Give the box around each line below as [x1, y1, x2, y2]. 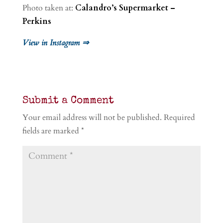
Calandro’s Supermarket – [75, 2, 175, 14]
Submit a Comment [22, 96, 114, 107]
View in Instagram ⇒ [22, 37, 89, 49]
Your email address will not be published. [22, 112, 162, 123]
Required [163, 112, 195, 123]
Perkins [22, 16, 51, 27]
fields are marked [22, 125, 81, 137]
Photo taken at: [22, 2, 75, 14]
